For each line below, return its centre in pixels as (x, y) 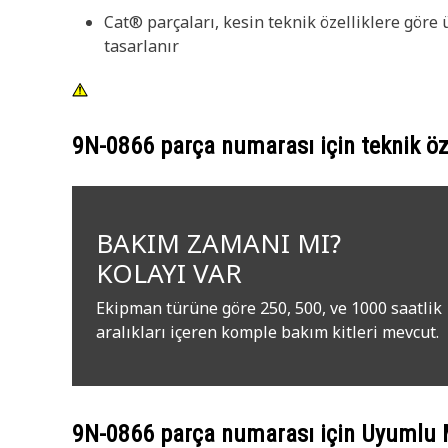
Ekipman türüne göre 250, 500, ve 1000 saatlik (269, 308)
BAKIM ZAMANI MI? (218, 243)
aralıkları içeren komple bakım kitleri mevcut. (267, 332)
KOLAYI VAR (169, 273)
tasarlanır (141, 46)
